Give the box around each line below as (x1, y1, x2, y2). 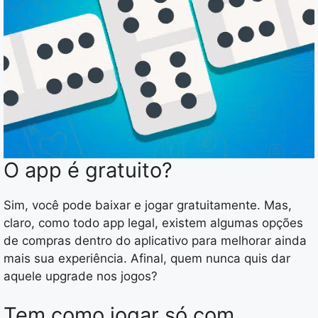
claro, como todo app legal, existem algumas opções (4, 215, 303, 230)
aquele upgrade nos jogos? (4, 268, 158, 283)
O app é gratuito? (4, 157, 172, 182)
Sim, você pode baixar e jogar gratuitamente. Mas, (4, 197, 292, 212)
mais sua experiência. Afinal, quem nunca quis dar (4, 251, 290, 265)
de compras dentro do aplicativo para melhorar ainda (4, 233, 307, 248)
